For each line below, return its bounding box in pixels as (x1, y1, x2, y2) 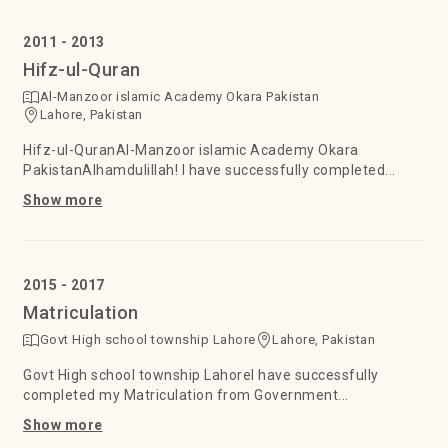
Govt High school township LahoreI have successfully (23, 367, 379, 383)
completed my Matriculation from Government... (23, 387, 349, 403)
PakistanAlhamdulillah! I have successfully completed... (23, 162, 396, 178)
